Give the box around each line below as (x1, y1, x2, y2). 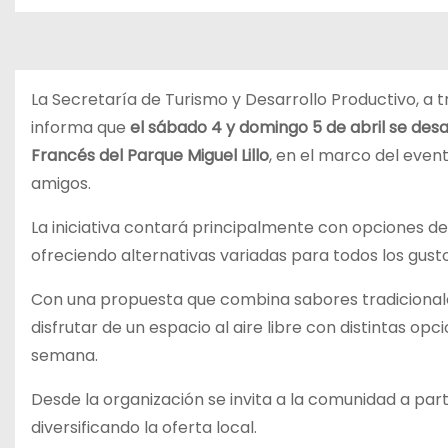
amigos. (31, 172, 91, 195)
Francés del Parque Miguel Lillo (31, 144, 269, 167)
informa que (31, 116, 130, 139)
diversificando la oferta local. (31, 416, 257, 439)
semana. (31, 344, 98, 367)
